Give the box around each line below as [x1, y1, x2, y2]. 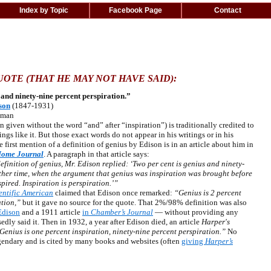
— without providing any [153, 207, 238, 217]
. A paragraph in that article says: [44, 149, 149, 158]
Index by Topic [19, 6, 68, 15]
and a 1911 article [20, 207, 82, 217]
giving [181, 237, 205, 246]
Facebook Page [109, 6, 162, 15]
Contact [214, 6, 241, 15]
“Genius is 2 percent [174, 188, 241, 197]
